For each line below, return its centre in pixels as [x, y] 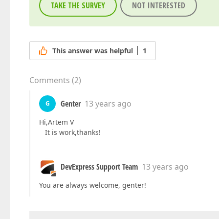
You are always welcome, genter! [93, 185]
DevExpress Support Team [99, 167]
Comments [50, 80]
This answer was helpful [93, 51]
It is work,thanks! [70, 132]
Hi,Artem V [56, 122]
